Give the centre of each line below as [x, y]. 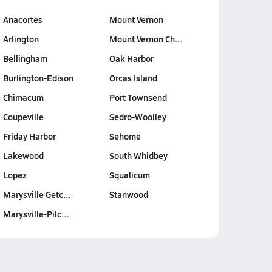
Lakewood [23, 155]
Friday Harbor [29, 136]
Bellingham [25, 58]
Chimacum [23, 97]
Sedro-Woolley [138, 117]
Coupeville [23, 117]
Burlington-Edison [38, 78]
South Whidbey [138, 155]
